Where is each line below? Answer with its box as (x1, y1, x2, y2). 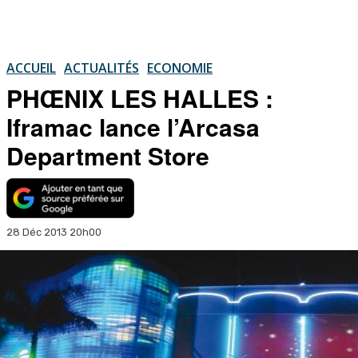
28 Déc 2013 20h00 (6, 225, 101, 238)
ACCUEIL (6, 58, 56, 77)
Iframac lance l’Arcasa (6, 109, 260, 144)
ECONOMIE (147, 58, 213, 77)
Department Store (6, 137, 209, 173)
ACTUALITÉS (64, 58, 139, 77)
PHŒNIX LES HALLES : (6, 80, 273, 115)
